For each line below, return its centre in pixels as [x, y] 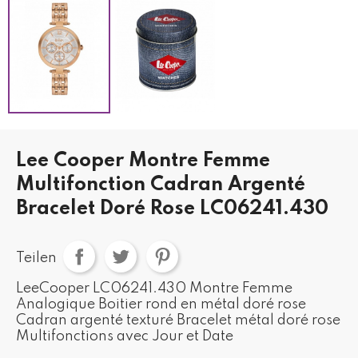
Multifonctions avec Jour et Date [125, 336]
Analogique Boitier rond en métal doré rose [161, 304]
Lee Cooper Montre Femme [143, 161]
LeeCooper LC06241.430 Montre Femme [154, 288]
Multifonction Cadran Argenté [161, 185]
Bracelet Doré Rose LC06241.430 [172, 209]
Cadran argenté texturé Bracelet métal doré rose [178, 320]
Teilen [36, 259]
